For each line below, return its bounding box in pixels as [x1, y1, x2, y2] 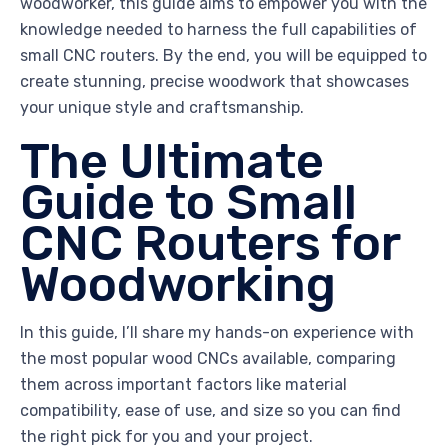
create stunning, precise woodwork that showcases [20, 72, 409, 92]
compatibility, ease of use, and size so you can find [20, 400, 401, 420]
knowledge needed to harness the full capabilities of [20, 20, 417, 40]
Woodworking [20, 255, 336, 314]
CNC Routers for [20, 214, 400, 273]
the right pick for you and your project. [20, 426, 313, 446]
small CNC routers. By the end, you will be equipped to [20, 46, 427, 66]
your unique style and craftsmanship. [20, 98, 304, 118]
